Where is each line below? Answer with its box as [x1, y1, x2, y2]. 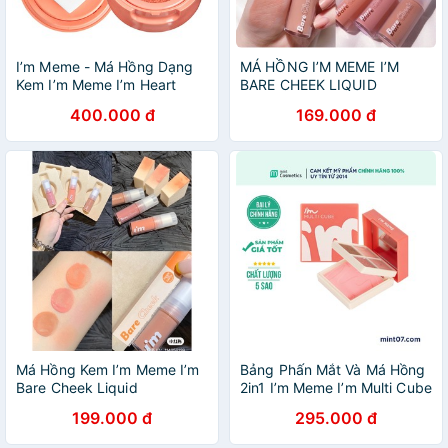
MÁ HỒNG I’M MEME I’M [240, 58, 400, 75]
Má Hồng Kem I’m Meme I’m [16, 361, 200, 378]
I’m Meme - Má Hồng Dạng [16, 58, 194, 75]
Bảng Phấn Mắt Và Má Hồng [240, 361, 426, 378]
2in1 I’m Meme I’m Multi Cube [240, 379, 432, 396]
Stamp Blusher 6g [16, 94, 135, 111]
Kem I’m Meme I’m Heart [16, 76, 177, 93]
